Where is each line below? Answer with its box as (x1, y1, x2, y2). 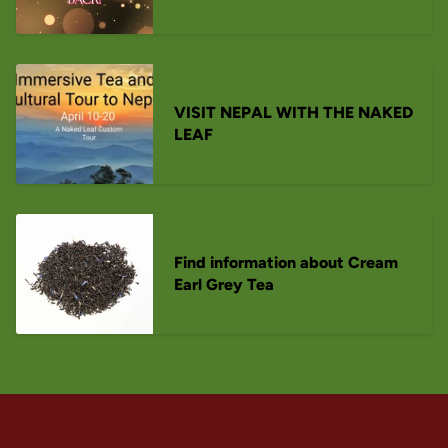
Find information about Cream (174, 252, 399, 272)
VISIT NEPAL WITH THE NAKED (174, 102, 414, 122)
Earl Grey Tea (174, 274, 275, 294)
